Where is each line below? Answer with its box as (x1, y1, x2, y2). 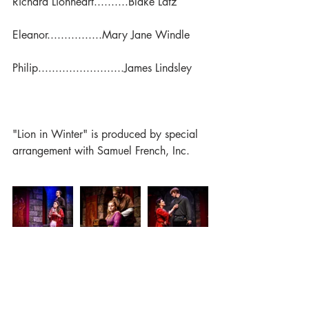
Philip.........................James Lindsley (12, 61, 192, 76)
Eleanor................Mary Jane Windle (12, 28, 190, 43)
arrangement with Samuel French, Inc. (12, 143, 190, 159)
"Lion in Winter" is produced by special (12, 127, 201, 142)
